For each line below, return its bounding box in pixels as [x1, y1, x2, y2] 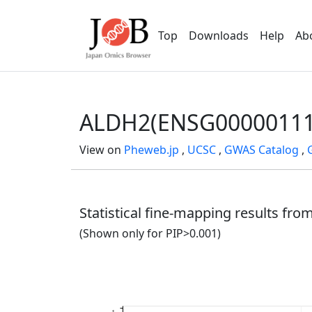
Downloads [189, 28, 249, 43]
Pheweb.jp [124, 142, 179, 157]
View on [79, 142, 124, 157]
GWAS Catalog [224, 142, 299, 157]
